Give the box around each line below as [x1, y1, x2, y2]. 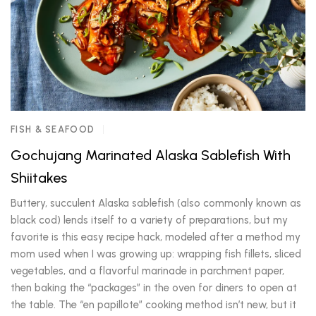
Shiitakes [11, 169, 67, 186]
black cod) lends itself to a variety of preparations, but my [11, 214, 288, 226]
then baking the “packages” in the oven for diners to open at [11, 281, 297, 294]
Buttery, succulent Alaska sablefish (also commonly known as [11, 197, 301, 209]
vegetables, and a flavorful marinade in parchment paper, [11, 265, 284, 277]
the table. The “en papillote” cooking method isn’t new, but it [11, 298, 296, 311]
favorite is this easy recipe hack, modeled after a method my [11, 231, 300, 243]
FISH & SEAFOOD [11, 124, 95, 135]
